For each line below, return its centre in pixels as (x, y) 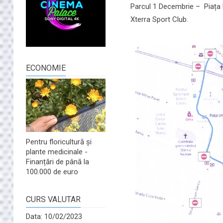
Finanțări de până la (57, 162)
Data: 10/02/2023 (54, 217)
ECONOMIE (46, 68)
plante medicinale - (57, 152)
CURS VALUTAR (53, 199)
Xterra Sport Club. (159, 19)
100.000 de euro (52, 172)
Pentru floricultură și (59, 142)
